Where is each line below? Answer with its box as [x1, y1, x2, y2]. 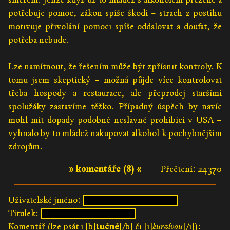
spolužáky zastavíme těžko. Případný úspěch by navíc [8, 101, 222, 112]
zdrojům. [8, 141, 43, 152]
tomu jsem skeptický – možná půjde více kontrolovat [8, 74, 222, 86]
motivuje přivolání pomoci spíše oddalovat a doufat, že [8, 21, 222, 32]
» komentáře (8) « [68, 163, 142, 175]
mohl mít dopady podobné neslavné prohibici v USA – [8, 114, 222, 126]
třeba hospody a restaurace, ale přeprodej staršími [8, 88, 222, 99]
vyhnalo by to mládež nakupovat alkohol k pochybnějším [8, 128, 222, 139]
